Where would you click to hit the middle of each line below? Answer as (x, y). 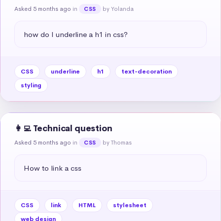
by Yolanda (118, 9)
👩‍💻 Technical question (63, 128)
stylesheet (130, 205)
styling (31, 85)
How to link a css (53, 168)
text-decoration (147, 71)
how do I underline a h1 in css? (76, 34)
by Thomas (117, 142)
